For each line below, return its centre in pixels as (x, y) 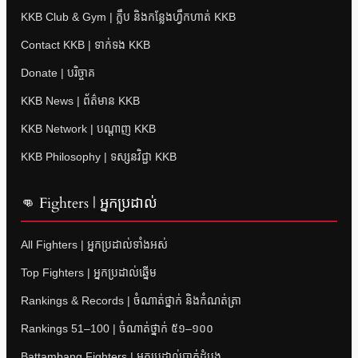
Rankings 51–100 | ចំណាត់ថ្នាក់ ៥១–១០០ (117, 329)
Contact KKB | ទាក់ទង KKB (86, 45)
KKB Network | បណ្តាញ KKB (88, 129)
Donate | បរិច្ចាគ (58, 73)
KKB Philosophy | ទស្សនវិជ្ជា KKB (99, 157)
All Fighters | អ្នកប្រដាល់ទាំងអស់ (94, 245)
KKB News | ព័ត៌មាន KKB (80, 101)
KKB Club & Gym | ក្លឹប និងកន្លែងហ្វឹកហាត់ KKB (128, 17)
